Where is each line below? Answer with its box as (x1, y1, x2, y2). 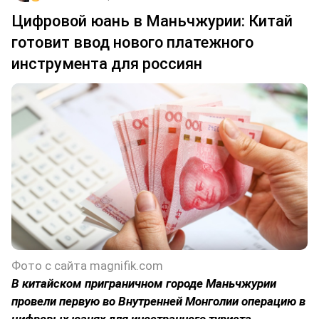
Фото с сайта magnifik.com (11, 258, 163, 273)
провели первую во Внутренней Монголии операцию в (11, 294, 305, 309)
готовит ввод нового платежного (11, 33, 253, 52)
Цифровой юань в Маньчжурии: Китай (11, 12, 293, 31)
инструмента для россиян (11, 55, 202, 73)
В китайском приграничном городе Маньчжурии (11, 276, 276, 291)
